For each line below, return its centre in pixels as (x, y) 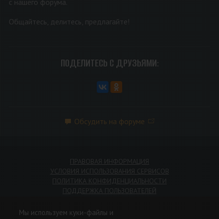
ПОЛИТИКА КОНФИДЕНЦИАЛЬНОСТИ (109, 181)
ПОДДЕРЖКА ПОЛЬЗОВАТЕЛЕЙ (109, 190)
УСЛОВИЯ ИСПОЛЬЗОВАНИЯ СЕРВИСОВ (109, 171)
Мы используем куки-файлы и (66, 212)
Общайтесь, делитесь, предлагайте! (69, 22)
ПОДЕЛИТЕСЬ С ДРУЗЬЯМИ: (109, 63)
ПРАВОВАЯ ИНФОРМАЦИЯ (109, 161)
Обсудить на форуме (109, 121)
